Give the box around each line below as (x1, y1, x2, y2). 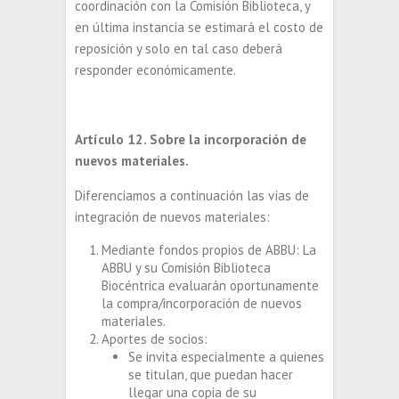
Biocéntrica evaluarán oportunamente (102, 277, 319, 294)
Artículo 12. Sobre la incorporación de (75, 131, 306, 148)
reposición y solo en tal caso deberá (75, 40, 282, 57)
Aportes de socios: (102, 330, 208, 347)
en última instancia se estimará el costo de (75, 19, 323, 36)
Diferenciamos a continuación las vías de (75, 187, 309, 204)
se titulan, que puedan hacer (128, 366, 293, 383)
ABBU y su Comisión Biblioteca (102, 259, 271, 276)
